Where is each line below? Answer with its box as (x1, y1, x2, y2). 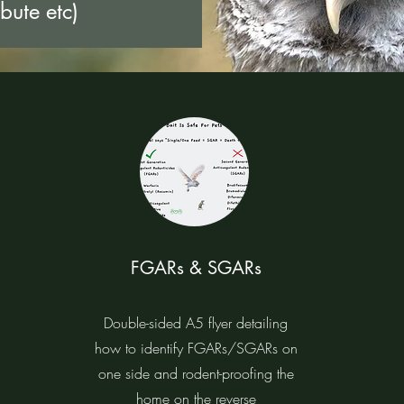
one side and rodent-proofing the (97, 363, 294, 383)
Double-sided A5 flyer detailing (104, 313, 288, 333)
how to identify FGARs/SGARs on (94, 338, 298, 358)
